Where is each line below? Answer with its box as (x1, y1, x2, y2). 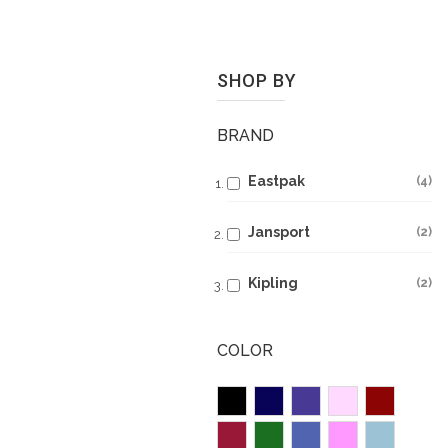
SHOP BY (217, 70, 297, 91)
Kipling (248, 275, 298, 291)
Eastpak (248, 173, 305, 189)
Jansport (248, 224, 310, 240)
